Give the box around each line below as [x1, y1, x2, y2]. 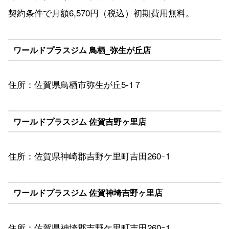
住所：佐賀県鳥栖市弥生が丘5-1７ [8, 77, 142, 90]
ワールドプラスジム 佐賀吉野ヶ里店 [13, 115, 146, 127]
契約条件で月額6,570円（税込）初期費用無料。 [8, 6, 194, 19]
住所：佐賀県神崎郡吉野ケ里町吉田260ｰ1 [8, 149, 170, 162]
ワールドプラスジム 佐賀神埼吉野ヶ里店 [13, 187, 163, 199]
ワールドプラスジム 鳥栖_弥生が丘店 [13, 43, 151, 56]
